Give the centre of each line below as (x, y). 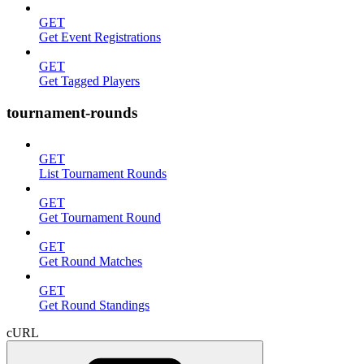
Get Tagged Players (89, 81)
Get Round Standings (94, 305)
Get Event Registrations (100, 37)
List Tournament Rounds (103, 173)
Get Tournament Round (100, 217)
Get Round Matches (91, 261)
